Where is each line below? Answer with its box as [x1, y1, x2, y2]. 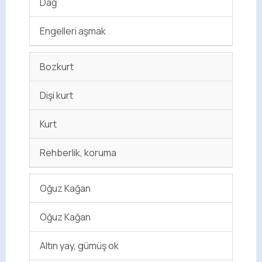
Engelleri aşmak [40, 24, 106, 37]
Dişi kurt [40, 88, 74, 102]
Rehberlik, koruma [40, 146, 117, 159]
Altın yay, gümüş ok [40, 239, 119, 252]
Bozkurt [40, 60, 74, 73]
